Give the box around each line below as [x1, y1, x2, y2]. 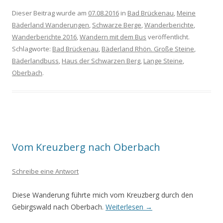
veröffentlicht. [146, 32, 190, 41]
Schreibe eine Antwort [12, 167, 79, 176]
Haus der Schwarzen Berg [62, 56, 140, 65]
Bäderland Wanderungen [12, 20, 89, 29]
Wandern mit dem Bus [80, 32, 146, 41]
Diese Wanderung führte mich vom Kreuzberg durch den [12, 190, 193, 200]
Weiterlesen [106, 202, 145, 212]
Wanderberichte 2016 [12, 32, 77, 41]
